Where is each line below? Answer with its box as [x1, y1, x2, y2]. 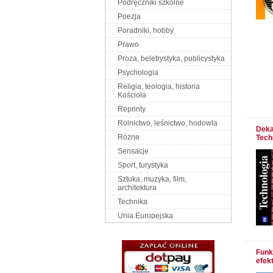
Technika [118, 197, 147, 206]
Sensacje [118, 147, 149, 155]
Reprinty [118, 105, 146, 113]
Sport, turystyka [118, 161, 168, 169]
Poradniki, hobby [118, 26, 174, 35]
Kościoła [118, 91, 146, 99]
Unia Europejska [118, 211, 173, 220]
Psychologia [118, 68, 158, 77]
